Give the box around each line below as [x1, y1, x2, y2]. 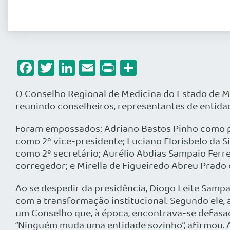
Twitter [54, 55, 106, 81]
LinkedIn [75, 55, 136, 81]
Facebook [34, 55, 103, 81]
